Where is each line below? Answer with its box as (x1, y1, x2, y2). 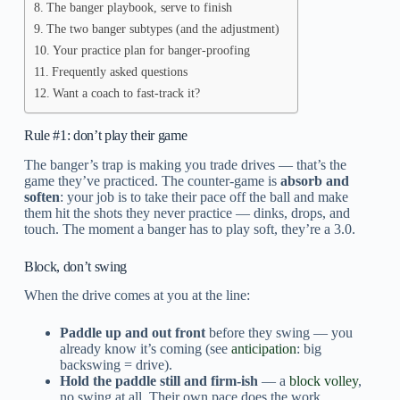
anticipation (230, 341, 296, 357)
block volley (288, 373, 358, 389)
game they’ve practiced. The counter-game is (23, 172, 280, 188)
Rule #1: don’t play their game (23, 127, 187, 143)
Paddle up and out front (59, 325, 205, 341)
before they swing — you (204, 325, 353, 341)
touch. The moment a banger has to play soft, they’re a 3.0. (23, 221, 355, 237)
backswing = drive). (59, 357, 172, 373)
